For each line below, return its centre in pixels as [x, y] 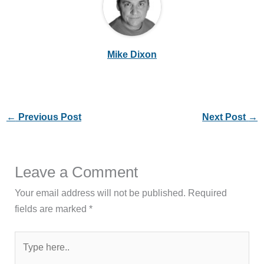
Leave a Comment [77, 172]
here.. [26, 254]
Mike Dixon [132, 54]
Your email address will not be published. [100, 193]
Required [208, 193]
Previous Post [48, 117]
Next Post [225, 117]
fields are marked [52, 209]
